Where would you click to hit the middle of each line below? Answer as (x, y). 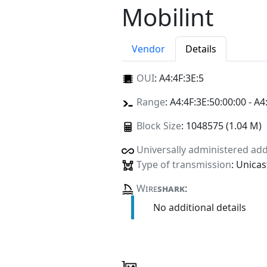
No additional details (199, 207)
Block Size (159, 126)
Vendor (148, 49)
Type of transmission (184, 164)
